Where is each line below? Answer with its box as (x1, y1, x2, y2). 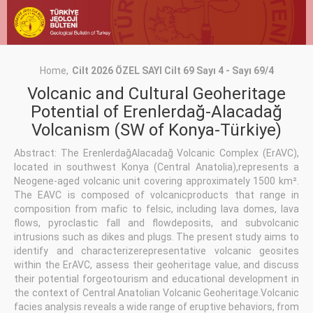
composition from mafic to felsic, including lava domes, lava (14, 203, 299, 215)
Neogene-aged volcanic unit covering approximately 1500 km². (14, 175, 299, 187)
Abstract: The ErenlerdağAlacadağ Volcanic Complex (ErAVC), (14, 147, 299, 159)
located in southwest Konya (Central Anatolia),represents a (14, 161, 299, 173)
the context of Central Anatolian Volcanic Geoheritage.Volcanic (14, 287, 299, 299)
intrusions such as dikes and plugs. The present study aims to (14, 231, 299, 243)
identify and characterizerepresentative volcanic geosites (14, 245, 299, 257)
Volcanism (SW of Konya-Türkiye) (31, 120, 282, 140)
